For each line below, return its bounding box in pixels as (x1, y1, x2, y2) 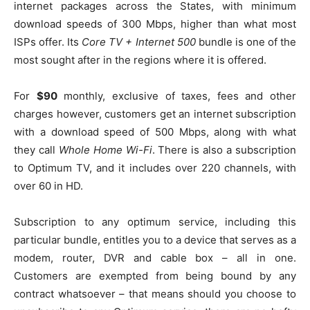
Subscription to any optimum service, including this (14, 215, 296, 229)
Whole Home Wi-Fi (58, 143, 152, 157)
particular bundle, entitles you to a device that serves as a (14, 233, 296, 247)
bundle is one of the (195, 35, 297, 49)
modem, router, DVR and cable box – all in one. (14, 251, 296, 265)
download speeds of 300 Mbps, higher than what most (14, 17, 296, 31)
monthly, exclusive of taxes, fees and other (57, 89, 296, 103)
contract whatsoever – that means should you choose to (14, 287, 296, 301)
